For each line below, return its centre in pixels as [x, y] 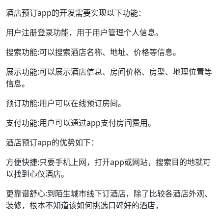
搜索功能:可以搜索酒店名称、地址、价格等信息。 [93, 52]
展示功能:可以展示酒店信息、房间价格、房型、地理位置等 [109, 72]
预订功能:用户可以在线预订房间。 [66, 103]
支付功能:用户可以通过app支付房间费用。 [81, 123]
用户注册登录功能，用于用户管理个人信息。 [84, 32]
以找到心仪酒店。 [37, 174]
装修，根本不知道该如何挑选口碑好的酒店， [84, 205]
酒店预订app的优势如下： [52, 142]
